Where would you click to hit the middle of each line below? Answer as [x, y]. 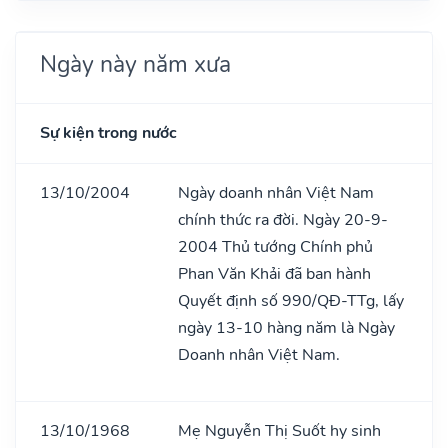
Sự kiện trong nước [108, 132]
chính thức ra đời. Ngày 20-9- [283, 219]
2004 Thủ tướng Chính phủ [275, 246]
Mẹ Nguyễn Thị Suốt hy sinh [279, 430]
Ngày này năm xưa [135, 63]
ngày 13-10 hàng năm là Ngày [286, 327]
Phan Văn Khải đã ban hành [274, 273]
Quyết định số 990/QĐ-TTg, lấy [291, 300]
